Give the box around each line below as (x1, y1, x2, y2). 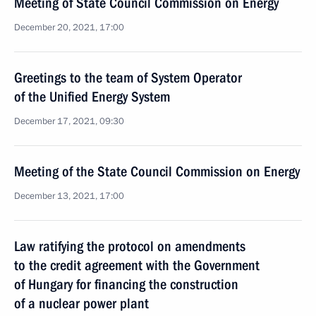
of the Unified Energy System (14, 88, 170, 105)
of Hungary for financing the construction (14, 276, 238, 293)
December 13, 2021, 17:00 (14, 190, 124, 202)
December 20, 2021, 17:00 (14, 21, 124, 34)
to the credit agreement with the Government (14, 257, 260, 274)
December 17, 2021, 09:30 (14, 115, 124, 128)
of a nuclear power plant (14, 295, 149, 312)
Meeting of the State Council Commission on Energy (14, 163, 300, 180)
